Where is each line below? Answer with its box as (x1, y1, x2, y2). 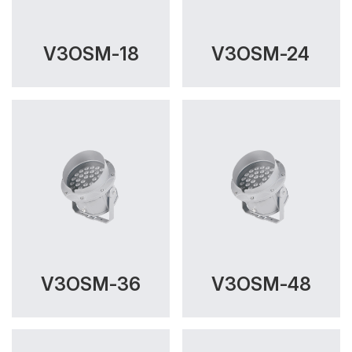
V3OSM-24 (211, 42, 311, 66)
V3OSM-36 (41, 273, 141, 296)
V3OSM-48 (211, 273, 311, 296)
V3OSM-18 (42, 42, 139, 66)
